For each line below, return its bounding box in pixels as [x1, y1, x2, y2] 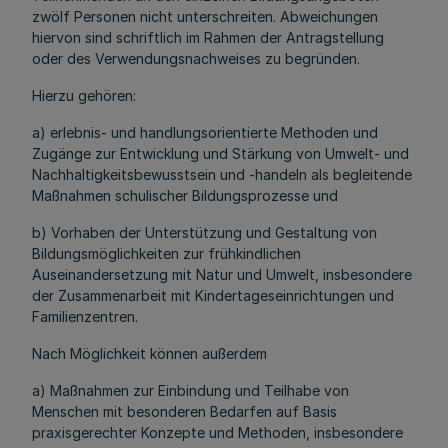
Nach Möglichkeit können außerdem [32, 345, 267, 362]
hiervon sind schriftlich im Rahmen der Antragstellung [32, 29, 384, 46]
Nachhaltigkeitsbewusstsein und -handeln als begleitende [32, 166, 412, 183]
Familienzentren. [32, 308, 138, 325]
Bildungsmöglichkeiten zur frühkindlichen [32, 245, 301, 262]
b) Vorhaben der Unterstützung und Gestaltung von [32, 224, 377, 241]
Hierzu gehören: [32, 87, 136, 104]
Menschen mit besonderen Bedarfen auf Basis [32, 403, 337, 420]
